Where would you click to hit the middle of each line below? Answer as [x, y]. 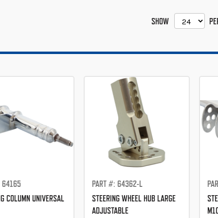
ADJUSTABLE [110, 210]
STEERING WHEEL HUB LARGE [134, 198]
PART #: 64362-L [117, 183]
